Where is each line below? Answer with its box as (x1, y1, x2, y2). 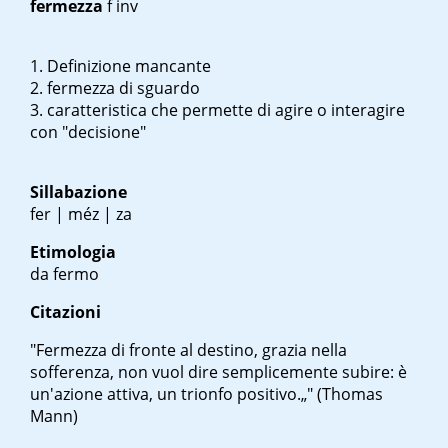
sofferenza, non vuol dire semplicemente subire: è (30, 361, 407, 384)
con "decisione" (30, 121, 146, 144)
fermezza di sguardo (47, 77, 200, 100)
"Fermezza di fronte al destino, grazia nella (30, 339, 347, 362)
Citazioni (30, 301, 101, 324)
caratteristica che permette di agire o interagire (47, 99, 405, 122)
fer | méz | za (30, 203, 132, 226)
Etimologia (30, 241, 116, 264)
